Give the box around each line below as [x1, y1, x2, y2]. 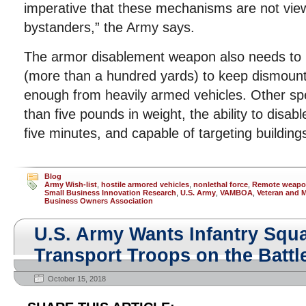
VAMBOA [220, 189, 253, 197]
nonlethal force [193, 180, 248, 189]
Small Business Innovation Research [44, 189, 176, 197]
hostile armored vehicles [101, 180, 189, 189]
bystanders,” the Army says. [24, 20, 195, 35]
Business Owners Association [44, 197, 153, 205]
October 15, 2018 [48, 275, 106, 283]
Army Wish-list [44, 180, 97, 189]
